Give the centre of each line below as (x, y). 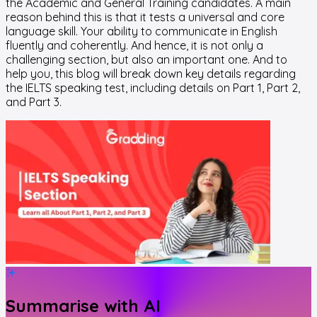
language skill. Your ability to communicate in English (142, 31)
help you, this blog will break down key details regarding (151, 73)
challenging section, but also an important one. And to (146, 59)
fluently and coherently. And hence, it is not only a (134, 45)
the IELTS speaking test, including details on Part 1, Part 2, (153, 87)
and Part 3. (34, 102)
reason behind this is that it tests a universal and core (145, 17)
